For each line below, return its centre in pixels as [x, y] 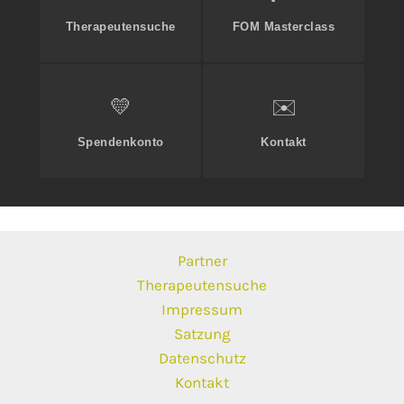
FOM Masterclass [284, 27]
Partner [202, 261]
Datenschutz [202, 358]
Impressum [202, 309]
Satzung [202, 334]
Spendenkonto [120, 142]
